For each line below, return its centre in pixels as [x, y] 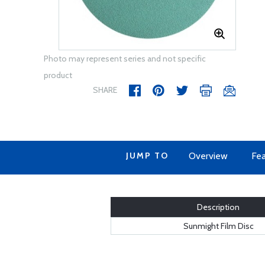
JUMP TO [147, 156]
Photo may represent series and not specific [125, 59]
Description [218, 207]
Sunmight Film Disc [218, 226]
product [58, 75]
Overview [208, 156]
